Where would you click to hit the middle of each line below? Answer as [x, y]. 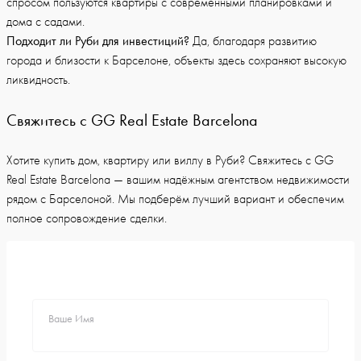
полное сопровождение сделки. [87, 218]
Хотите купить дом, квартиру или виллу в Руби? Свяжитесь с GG [170, 160]
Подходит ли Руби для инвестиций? [98, 40]
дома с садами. [46, 21]
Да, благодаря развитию [253, 41]
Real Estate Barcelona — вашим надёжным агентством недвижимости [178, 179]
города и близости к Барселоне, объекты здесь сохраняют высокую [176, 60]
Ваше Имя [71, 318]
